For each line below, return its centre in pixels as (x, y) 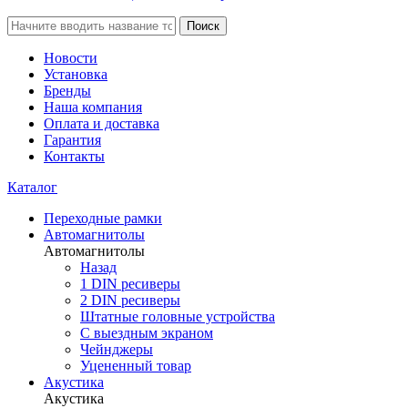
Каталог (32, 187)
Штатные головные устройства (178, 316)
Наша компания (93, 107)
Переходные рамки (103, 218)
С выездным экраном (147, 333)
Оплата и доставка (102, 123)
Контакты (74, 156)
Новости (71, 58)
